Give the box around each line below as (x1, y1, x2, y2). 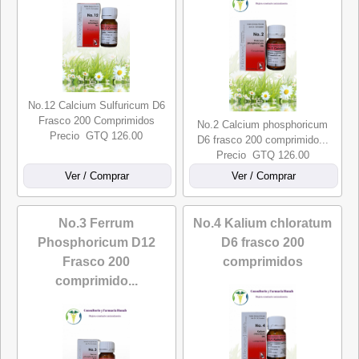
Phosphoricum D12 (37, 236, 155, 249)
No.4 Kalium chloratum (193, 216, 333, 230)
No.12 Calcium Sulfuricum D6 (27, 99, 165, 111)
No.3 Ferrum (58, 216, 135, 230)
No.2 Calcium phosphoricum (197, 119, 329, 131)
